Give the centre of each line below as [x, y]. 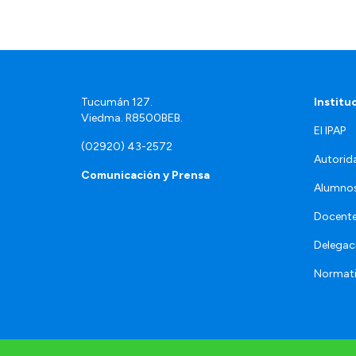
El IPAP [330, 131]
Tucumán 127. [117, 103]
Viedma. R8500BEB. [132, 118]
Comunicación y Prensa [145, 176]
